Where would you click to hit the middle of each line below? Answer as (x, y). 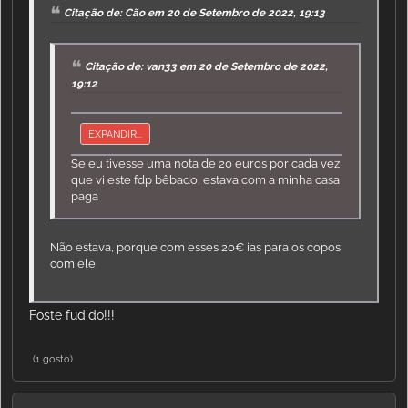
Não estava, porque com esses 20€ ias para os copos (196, 247)
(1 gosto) (53, 359)
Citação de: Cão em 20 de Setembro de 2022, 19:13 (195, 13)
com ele (73, 263)
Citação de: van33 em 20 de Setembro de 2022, (207, 66)
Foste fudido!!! (72, 316)
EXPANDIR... (116, 133)
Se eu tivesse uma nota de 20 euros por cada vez (206, 163)
